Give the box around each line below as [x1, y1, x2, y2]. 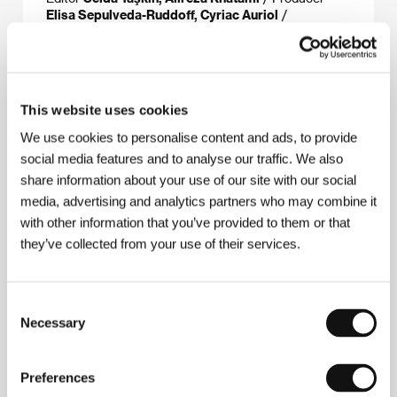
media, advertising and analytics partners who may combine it [20, 193, 377, 209]
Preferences [20, 370, 95, 385]
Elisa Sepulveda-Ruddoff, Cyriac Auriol [46, 7, 278, 23]
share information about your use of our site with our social [20, 172, 356, 188]
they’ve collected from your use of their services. [20, 236, 300, 252]
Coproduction [46, 41, 128, 57]
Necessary [20, 315, 85, 331]
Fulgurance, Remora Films [112, 24, 269, 40]
